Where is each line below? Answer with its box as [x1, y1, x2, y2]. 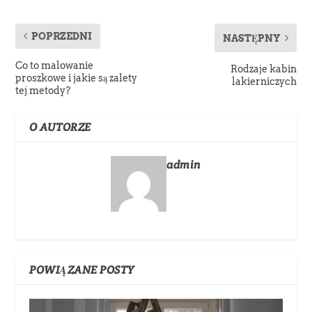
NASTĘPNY [222, 32, 281, 44]
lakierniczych [231, 75, 297, 87]
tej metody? [15, 84, 71, 96]
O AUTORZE [29, 119, 91, 134]
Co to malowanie [15, 59, 94, 71]
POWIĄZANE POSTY [29, 262, 135, 277]
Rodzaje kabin [230, 63, 297, 75]
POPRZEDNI [31, 30, 93, 42]
